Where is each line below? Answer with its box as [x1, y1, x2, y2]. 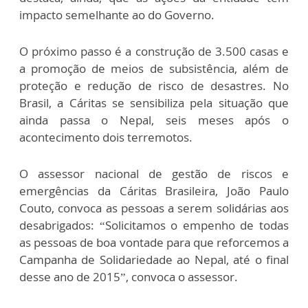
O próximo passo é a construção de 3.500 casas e [19, 43, 289, 60]
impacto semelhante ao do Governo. [19, 7, 214, 23]
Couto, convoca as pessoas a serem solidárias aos [19, 200, 289, 217]
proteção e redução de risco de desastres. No [19, 78, 289, 94]
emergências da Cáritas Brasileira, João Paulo [19, 183, 289, 199]
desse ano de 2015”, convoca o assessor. [19, 269, 238, 285]
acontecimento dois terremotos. [19, 129, 192, 146]
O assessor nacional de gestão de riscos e [19, 166, 289, 182]
